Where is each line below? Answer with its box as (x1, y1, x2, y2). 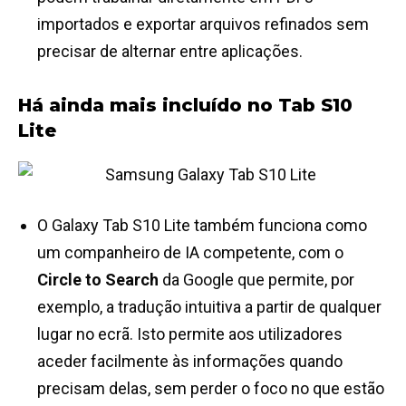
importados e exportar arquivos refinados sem (37, 14, 369, 34)
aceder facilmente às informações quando (37, 352, 343, 372)
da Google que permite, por (162, 270, 354, 290)
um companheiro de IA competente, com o (37, 243, 343, 263)
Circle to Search (37, 270, 162, 290)
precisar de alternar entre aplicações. (37, 42, 303, 62)
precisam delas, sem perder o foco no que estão (37, 379, 384, 399)
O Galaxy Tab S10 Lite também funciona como (37, 216, 367, 236)
